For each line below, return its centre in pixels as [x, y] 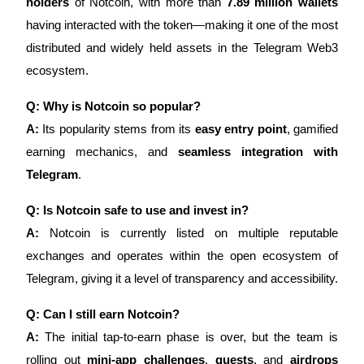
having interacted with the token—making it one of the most [182, 25]
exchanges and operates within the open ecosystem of [182, 256]
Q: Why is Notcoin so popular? [113, 106]
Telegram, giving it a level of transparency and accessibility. [182, 278]
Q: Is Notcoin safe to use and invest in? [137, 210]
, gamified [312, 129]
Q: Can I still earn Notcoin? [103, 314]
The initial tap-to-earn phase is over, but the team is [188, 337]
